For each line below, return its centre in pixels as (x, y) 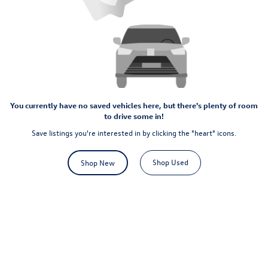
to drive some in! (134, 115)
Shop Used (170, 162)
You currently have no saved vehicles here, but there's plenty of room (134, 105)
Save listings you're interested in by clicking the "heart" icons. (134, 132)
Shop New (98, 162)
